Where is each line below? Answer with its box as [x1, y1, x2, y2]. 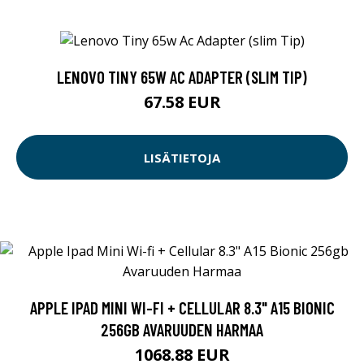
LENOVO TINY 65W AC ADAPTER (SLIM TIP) [57, 67, 307, 88]
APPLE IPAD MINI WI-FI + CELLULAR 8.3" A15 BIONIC [29, 297, 335, 318]
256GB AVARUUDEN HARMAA [101, 319, 263, 340]
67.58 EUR [143, 91, 221, 114]
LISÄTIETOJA [144, 149, 220, 166]
